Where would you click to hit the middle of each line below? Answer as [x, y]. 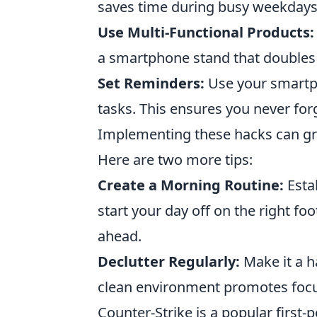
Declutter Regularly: [169, 261]
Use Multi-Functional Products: [206, 32]
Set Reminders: [151, 83]
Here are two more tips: [175, 160]
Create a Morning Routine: [191, 185]
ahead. [120, 236]
